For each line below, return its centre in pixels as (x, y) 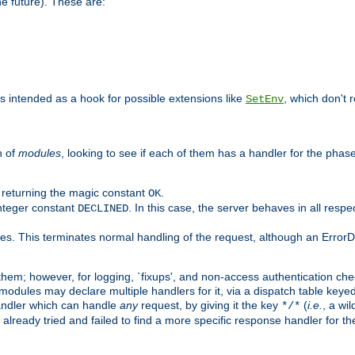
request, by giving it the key (210, 305)
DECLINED (103, 208)
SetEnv (265, 99)
